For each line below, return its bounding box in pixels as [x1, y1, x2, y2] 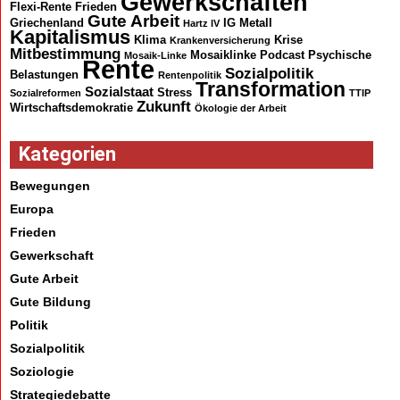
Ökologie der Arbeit [194, 103, 287, 114]
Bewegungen [9, 178, 90, 193]
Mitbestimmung [9, 46, 121, 63]
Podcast [259, 48, 304, 62]
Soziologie [9, 363, 74, 379]
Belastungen [9, 68, 79, 82]
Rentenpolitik [157, 70, 221, 81]
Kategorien [18, 142, 116, 165]
